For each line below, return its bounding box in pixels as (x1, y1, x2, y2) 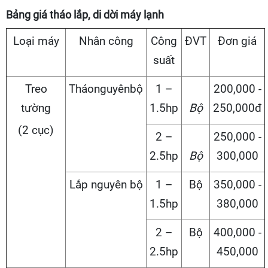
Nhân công (78, 34, 133, 48)
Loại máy (13, 34, 59, 48)
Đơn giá (218, 34, 257, 48)
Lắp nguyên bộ (69, 178, 143, 192)
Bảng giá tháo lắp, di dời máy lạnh (6, 8, 164, 22)
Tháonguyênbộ (69, 82, 143, 96)
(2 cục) (18, 123, 54, 138)
